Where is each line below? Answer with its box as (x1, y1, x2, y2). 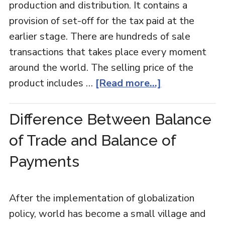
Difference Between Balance (9, 110, 211, 128)
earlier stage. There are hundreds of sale (9, 30, 190, 43)
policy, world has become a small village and (9, 207, 206, 220)
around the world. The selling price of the (9, 61, 193, 74)
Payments (9, 153, 79, 170)
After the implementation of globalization (9, 191, 194, 205)
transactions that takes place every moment (9, 45, 206, 59)
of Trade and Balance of (9, 132, 176, 149)
